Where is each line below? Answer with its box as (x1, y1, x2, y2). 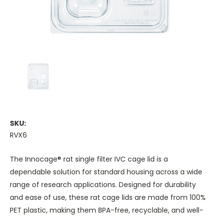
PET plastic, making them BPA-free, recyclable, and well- (10, 205, 203, 216)
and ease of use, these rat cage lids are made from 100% (10, 192, 206, 203)
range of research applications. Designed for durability (10, 180, 196, 190)
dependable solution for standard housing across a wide (10, 167, 202, 177)
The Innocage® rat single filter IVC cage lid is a (10, 154, 168, 165)
